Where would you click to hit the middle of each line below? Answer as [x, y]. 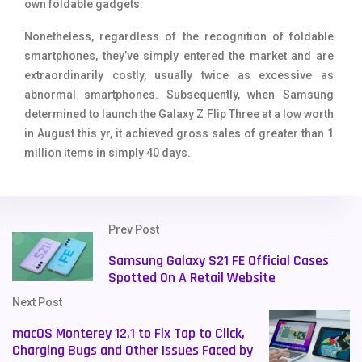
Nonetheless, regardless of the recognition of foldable [179, 37]
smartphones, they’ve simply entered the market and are [179, 56]
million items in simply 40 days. [107, 153]
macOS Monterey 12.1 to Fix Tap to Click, [128, 334]
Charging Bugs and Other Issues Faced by [133, 351]
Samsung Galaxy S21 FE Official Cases [219, 261]
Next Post [37, 303]
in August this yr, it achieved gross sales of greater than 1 [179, 134]
